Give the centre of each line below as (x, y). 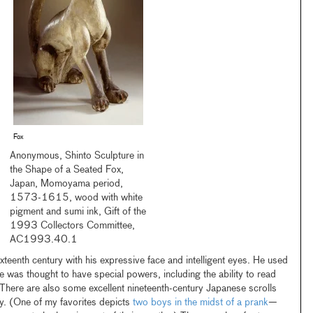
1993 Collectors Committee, (73, 226)
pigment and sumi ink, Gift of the (78, 212)
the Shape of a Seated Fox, (67, 170)
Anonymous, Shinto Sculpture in (77, 156)
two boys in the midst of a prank (200, 303)
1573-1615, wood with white (77, 198)
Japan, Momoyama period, (67, 184)
